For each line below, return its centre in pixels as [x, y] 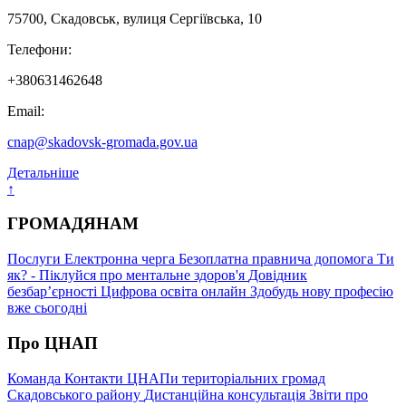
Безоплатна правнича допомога [278, 259]
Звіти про [338, 394]
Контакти [96, 378]
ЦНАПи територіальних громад [226, 378]
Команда [36, 378]
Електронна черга [121, 259]
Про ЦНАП [53, 343]
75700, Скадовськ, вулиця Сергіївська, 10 [135, 18]
